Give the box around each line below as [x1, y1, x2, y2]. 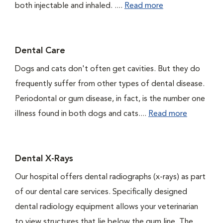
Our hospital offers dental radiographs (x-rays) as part [15, 173, 206, 181]
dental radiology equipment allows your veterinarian [15, 203, 198, 211]
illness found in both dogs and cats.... [15, 110, 148, 118]
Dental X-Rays [15, 154, 73, 163]
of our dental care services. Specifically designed [15, 188, 187, 196]
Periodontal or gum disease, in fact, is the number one [15, 95, 205, 103]
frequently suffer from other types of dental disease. [15, 80, 205, 88]
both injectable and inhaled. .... [15, 2, 124, 10]
